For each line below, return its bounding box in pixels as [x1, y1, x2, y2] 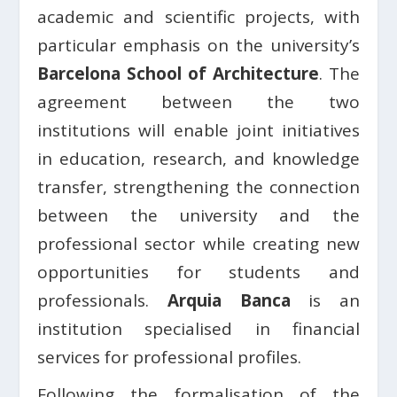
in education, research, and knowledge [37, 147, 360, 171]
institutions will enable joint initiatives [37, 119, 360, 143]
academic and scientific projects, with [37, 5, 360, 29]
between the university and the [37, 204, 360, 228]
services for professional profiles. [37, 346, 302, 370]
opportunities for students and [37, 261, 360, 284]
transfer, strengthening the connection [37, 175, 360, 199]
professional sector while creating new [37, 232, 360, 256]
